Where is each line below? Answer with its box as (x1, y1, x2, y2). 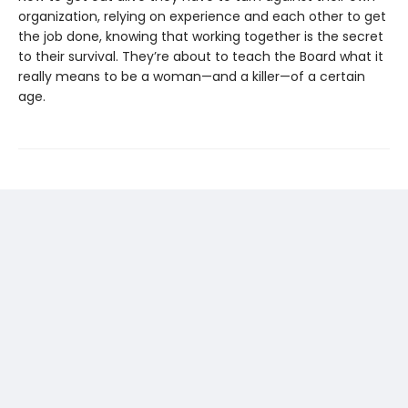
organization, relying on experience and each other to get (18, 6, 386, 25)
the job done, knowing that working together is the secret (18, 26, 383, 46)
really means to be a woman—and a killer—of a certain (18, 66, 365, 86)
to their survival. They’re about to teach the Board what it (18, 46, 383, 66)
